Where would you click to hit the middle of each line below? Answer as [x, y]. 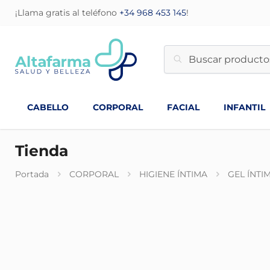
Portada [32, 174]
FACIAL [183, 107]
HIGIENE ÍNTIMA [173, 174]
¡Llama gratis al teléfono [67, 13]
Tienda [42, 151]
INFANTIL [244, 107]
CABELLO [48, 107]
